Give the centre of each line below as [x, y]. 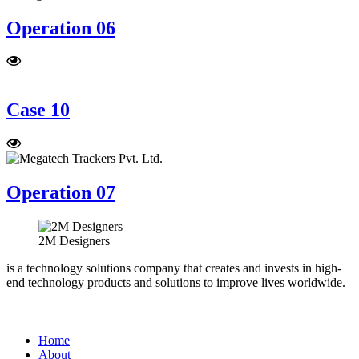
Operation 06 [61, 28]
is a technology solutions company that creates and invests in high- [174, 268]
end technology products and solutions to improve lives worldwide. [176, 283]
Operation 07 [61, 193]
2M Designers [74, 241]
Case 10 [38, 110]
